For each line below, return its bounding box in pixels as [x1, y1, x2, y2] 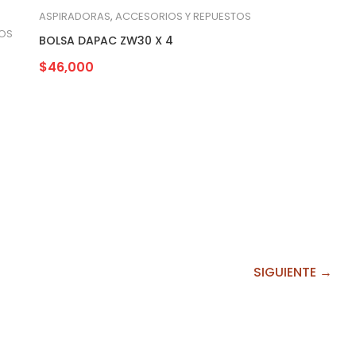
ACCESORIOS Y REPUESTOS [115, 8, 251, 24]
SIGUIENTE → [253, 262, 332, 281]
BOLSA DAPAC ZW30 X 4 [39, 32, 173, 48]
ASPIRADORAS [39, 8, 110, 24]
